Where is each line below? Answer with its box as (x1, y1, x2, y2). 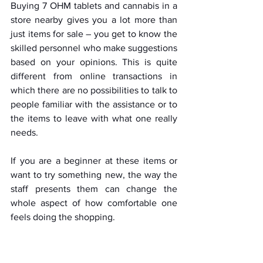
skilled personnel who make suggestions (11, 43, 177, 53)
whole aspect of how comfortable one (11, 198, 177, 208)
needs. (11, 127, 41, 138)
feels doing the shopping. (11, 212, 115, 222)
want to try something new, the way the (11, 170, 177, 180)
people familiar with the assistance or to (11, 99, 177, 110)
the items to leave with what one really (11, 113, 177, 124)
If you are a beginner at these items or (11, 156, 177, 166)
